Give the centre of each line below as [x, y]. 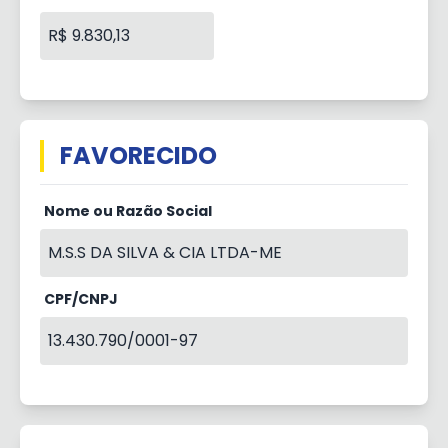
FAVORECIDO [138, 155]
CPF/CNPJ [81, 299]
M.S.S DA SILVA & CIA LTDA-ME [165, 252]
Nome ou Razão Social [128, 211]
